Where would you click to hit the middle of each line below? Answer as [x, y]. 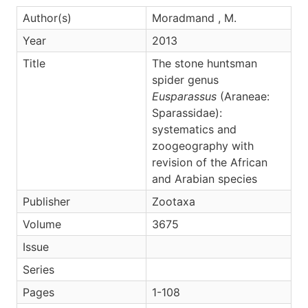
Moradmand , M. [194, 18]
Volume [42, 224]
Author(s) [47, 18]
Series [38, 269]
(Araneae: [243, 96]
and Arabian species [205, 178]
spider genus [185, 79]
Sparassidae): [187, 112]
